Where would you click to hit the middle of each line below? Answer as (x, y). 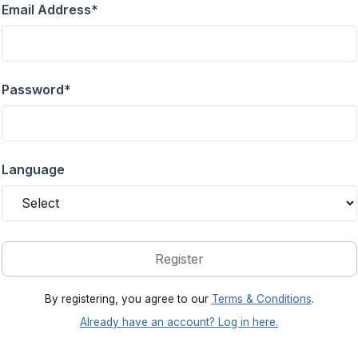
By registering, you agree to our (128, 298)
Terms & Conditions (261, 298)
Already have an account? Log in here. (179, 322)
